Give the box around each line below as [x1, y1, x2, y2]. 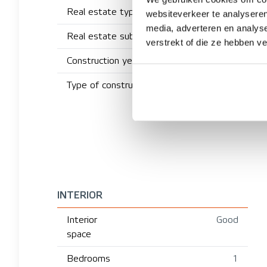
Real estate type [67, 6, 139, 17]
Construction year [67, 55, 140, 66]
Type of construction [67, 79, 153, 91]
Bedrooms [67, 253, 110, 264]
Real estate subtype [67, 30, 154, 42]
